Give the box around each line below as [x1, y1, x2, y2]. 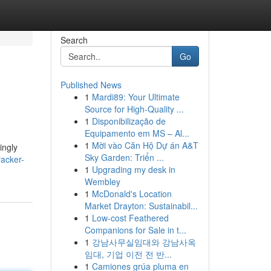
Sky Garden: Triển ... [84, 151, 164, 163]
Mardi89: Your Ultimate [91, 91, 180, 103]
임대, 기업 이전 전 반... [84, 248, 172, 260]
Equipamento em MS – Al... [84, 127, 189, 139]
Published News [60, 79, 122, 91]
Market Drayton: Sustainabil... [84, 200, 198, 212]
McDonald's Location [91, 188, 172, 200]
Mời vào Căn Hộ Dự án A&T [91, 139, 198, 151]
